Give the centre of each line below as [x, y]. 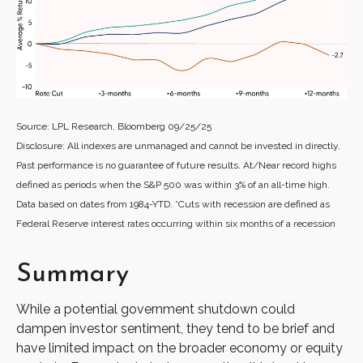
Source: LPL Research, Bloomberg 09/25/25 [114, 126]
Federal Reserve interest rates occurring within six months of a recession [176, 223]
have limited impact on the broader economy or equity [179, 348]
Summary [73, 272]
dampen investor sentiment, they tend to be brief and [175, 328]
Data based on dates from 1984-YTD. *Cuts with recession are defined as [173, 204]
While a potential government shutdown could [156, 309]
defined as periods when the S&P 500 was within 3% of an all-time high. [173, 184]
